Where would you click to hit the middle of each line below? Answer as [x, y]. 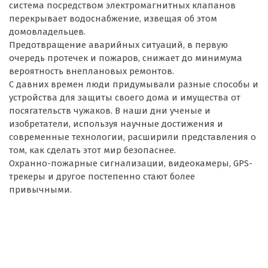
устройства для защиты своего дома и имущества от [125, 97]
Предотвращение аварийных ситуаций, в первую [118, 45]
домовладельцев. [47, 31]
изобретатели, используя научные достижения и [116, 124]
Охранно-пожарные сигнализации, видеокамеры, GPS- [131, 163]
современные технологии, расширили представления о [133, 137]
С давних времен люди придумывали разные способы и [134, 84]
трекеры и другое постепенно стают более [102, 176]
